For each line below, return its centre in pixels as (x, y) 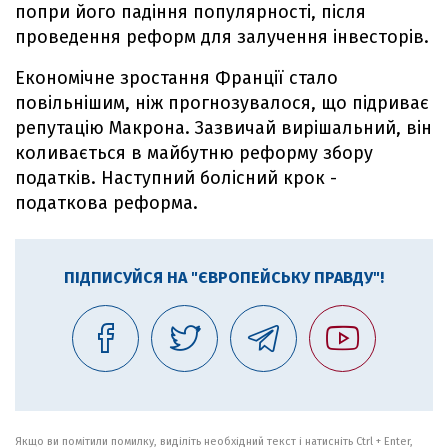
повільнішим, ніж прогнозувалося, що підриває (222, 103)
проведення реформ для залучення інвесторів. (222, 37)
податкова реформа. (106, 203)
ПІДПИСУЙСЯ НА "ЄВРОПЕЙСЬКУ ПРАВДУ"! (224, 277)
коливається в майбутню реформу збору (194, 153)
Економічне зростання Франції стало (176, 78)
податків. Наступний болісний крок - (176, 178)
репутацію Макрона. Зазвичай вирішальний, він (223, 128)
